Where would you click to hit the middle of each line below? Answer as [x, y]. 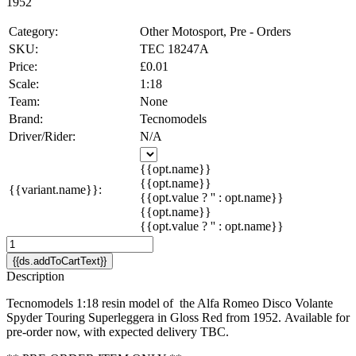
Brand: [26, 118]
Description [35, 276]
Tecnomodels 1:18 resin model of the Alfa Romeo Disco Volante [170, 303]
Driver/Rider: [42, 136]
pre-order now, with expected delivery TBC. [119, 331]
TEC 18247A [174, 48]
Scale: [24, 83]
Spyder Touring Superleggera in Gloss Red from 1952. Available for [178, 317]
